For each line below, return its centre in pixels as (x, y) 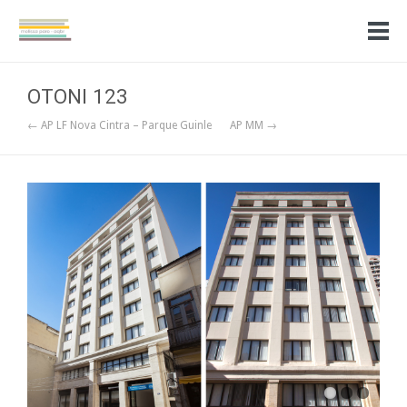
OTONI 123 (78, 96)
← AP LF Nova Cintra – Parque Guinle (119, 125)
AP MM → (253, 125)
